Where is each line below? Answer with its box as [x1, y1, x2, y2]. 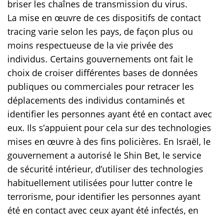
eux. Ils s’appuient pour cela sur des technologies [7, 122, 211, 134]
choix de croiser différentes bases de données [7, 67, 198, 79]
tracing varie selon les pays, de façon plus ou [7, 26, 193, 38]
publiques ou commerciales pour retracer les [7, 81, 194, 93]
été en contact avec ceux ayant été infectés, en [7, 204, 198, 217]
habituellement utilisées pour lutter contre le [7, 177, 192, 189]
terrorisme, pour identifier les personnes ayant [7, 191, 200, 203]
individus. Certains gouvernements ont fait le [7, 53, 193, 65]
